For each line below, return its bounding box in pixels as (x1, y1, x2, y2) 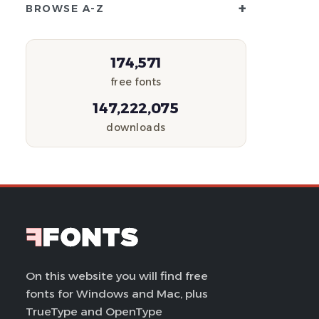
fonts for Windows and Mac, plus (26, 287, 208, 300)
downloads (106, 122, 166, 133)
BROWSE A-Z (26, 3, 104, 14)
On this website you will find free (26, 269, 208, 283)
